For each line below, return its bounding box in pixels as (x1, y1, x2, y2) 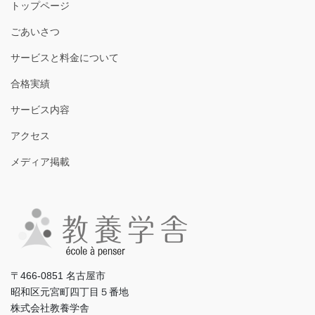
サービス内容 (11, 103, 70, 115)
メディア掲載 (11, 155, 70, 167)
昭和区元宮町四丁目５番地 (11, 286, 129, 298)
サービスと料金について (11, 51, 119, 63)
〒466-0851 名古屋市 (11, 270, 105, 282)
